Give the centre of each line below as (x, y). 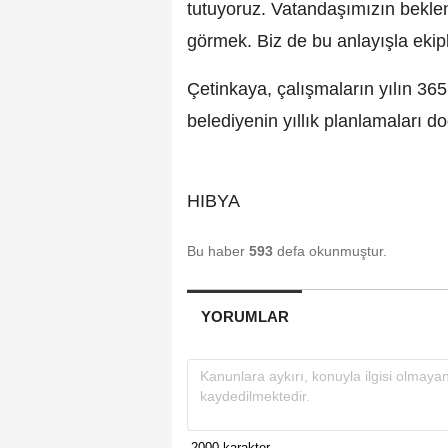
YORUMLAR (244, 317)
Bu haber (218, 251)
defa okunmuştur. (330, 251)
